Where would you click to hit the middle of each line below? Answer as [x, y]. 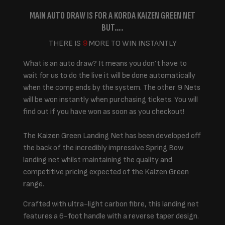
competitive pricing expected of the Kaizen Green [106, 172]
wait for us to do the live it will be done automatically [109, 76]
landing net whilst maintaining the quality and [98, 160]
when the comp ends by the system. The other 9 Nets [112, 88]
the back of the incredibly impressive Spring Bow [103, 148]
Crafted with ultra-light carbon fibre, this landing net [111, 204]
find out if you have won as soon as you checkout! [104, 112]
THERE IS [65, 43]
